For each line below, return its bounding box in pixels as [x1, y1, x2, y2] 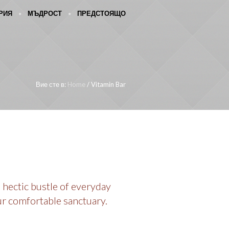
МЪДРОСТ [28, 11, 62, 17]
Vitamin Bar [91, 80, 126, 88]
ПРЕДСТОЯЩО [77, 11, 126, 17]
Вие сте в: [36, 80, 66, 88]
